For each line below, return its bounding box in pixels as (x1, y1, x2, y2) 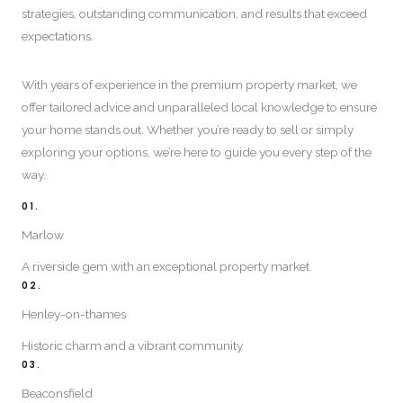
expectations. (22, 28, 94, 43)
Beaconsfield (22, 385, 93, 400)
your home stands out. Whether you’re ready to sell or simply (22, 122, 354, 138)
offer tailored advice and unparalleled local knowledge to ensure (22, 100, 377, 115)
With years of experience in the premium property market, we (22, 77, 357, 93)
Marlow (22, 227, 64, 242)
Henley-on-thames (22, 306, 126, 321)
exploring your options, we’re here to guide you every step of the (22, 145, 372, 160)
